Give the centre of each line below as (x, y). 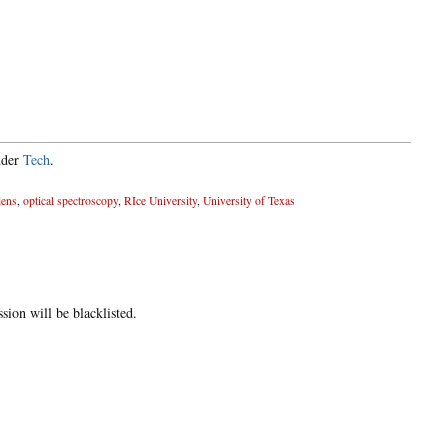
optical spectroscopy (70, 201)
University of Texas (249, 201)
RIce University (160, 201)
